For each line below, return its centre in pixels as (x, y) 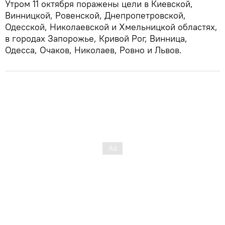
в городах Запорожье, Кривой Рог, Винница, (96, 38)
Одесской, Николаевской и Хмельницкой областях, (111, 27)
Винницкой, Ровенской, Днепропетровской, (95, 15)
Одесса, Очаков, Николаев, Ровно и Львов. (93, 50)
